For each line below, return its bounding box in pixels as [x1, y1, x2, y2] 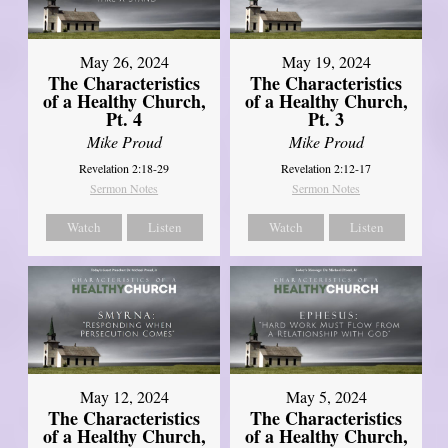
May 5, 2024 [285, 386, 367, 408]
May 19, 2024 [281, 51, 371, 73]
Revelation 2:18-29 [79, 160, 170, 177]
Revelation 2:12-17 [281, 160, 372, 177]
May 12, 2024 [79, 386, 169, 408]
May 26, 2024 [79, 51, 169, 73]
